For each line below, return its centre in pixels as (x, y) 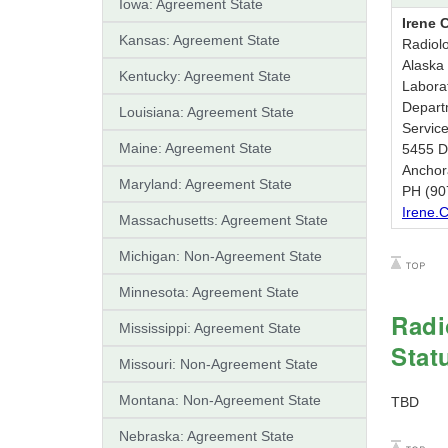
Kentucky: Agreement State (205, 75)
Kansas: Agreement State (199, 39)
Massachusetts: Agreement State (223, 219)
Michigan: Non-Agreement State (220, 255)
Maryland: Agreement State (205, 183)
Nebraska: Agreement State (206, 435)
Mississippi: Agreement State (210, 327)
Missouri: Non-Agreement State (218, 363)
